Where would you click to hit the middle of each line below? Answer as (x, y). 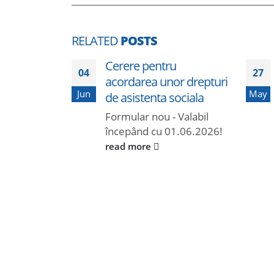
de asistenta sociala (154, 98)
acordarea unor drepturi (166, 82)
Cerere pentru (141, 66)
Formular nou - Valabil (157, 117)
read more (129, 146)
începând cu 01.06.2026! (164, 131)
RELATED (96, 41)
